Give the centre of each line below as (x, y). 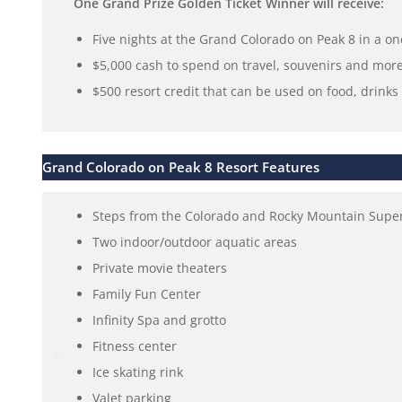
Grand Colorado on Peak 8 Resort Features (180, 167)
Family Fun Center (146, 293)
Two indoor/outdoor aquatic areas (194, 241)
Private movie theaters (159, 267)
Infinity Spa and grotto (159, 319)
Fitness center (134, 345)
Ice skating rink (137, 371)
